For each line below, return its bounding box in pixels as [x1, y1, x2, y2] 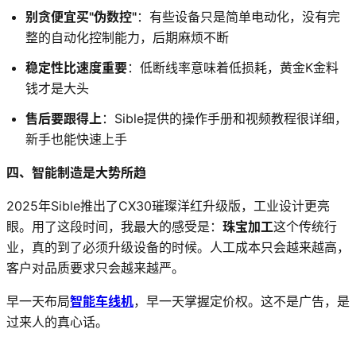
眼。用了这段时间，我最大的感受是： [6, 218, 222, 234]
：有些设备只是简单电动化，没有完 [137, 8, 340, 25]
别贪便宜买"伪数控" [25, 8, 137, 25]
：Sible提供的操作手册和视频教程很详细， [102, 110, 347, 126]
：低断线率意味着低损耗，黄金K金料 [127, 59, 339, 75]
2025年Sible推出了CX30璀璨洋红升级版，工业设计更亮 [6, 197, 330, 214]
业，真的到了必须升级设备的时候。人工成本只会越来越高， [6, 238, 350, 255]
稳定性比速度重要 [25, 59, 127, 75]
